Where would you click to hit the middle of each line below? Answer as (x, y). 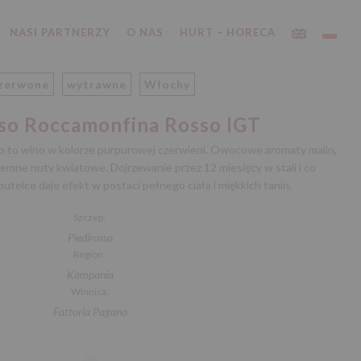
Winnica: (90, 291)
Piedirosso (90, 237)
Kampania (90, 274)
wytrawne (96, 84)
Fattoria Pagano (90, 311)
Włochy (167, 84)
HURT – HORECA (228, 32)
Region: (90, 254)
